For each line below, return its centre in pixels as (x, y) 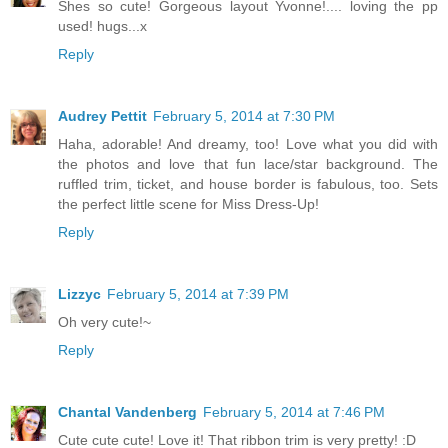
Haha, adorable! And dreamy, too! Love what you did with (248, 143)
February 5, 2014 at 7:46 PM (294, 411)
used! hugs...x (102, 25)
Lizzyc (79, 293)
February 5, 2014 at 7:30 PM (244, 115)
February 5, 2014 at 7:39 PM (198, 293)
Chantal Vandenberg (127, 411)
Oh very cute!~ (104, 321)
